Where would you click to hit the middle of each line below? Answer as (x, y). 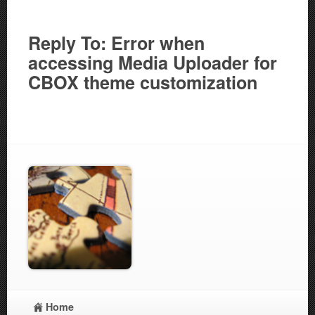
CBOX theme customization (143, 82)
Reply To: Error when (116, 43)
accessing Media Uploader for (153, 62)
